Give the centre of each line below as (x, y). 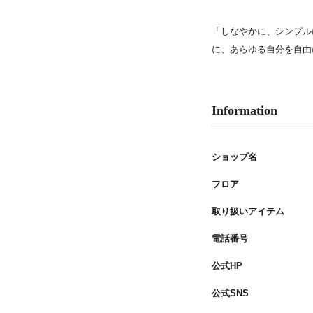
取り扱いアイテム (248, 211)
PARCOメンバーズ (107, 7)
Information (245, 110)
